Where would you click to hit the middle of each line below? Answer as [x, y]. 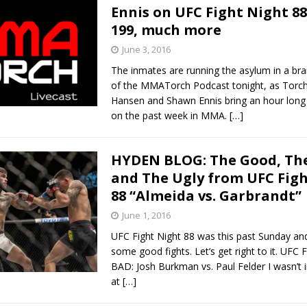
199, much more [166, 29]
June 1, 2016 [146, 215]
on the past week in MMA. [170, 115]
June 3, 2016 [146, 49]
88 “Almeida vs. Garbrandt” [206, 195]
